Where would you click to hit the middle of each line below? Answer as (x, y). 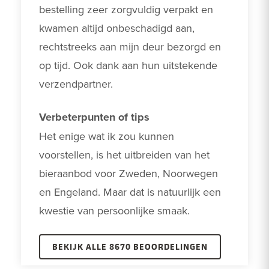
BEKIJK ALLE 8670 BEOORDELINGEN (130, 247)
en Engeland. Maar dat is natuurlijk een (130, 192)
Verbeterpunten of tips (94, 117)
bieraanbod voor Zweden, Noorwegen (128, 174)
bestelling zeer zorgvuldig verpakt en (126, 10)
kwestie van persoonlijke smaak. (116, 211)
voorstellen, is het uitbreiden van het (124, 155)
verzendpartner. (76, 84)
